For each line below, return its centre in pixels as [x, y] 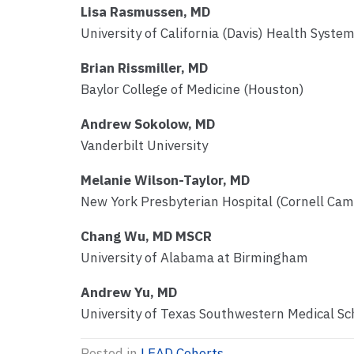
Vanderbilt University [144, 146]
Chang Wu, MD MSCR [146, 237]
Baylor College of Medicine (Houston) [192, 90]
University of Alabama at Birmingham [194, 258]
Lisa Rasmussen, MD [145, 12]
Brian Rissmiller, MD [144, 68]
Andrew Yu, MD [129, 293]
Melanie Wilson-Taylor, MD [165, 181]
